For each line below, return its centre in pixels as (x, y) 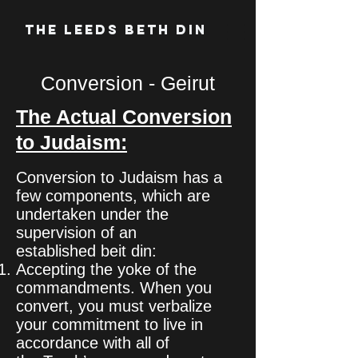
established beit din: (86, 251)
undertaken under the (92, 214)
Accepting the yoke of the (106, 269)
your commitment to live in (109, 324)
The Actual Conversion (124, 117)
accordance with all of (93, 343)
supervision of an (76, 233)
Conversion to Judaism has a (119, 177)
